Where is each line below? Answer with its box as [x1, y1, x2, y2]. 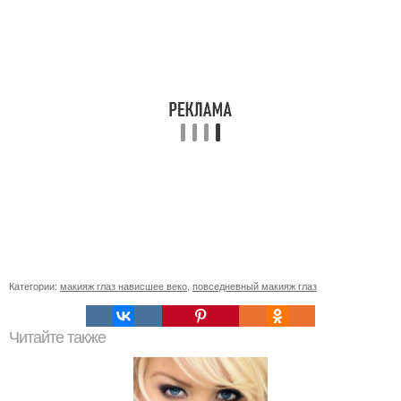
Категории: [9, 278, 60, 293]
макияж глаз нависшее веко [60, 278, 187, 293]
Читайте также [9, 328, 106, 346]
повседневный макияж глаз [192, 278, 317, 293]
